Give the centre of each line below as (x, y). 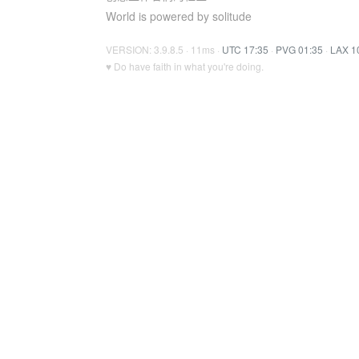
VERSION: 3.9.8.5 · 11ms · (164, 49)
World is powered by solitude (179, 16)
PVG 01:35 (299, 49)
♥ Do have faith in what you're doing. (185, 66)
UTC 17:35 (245, 49)
